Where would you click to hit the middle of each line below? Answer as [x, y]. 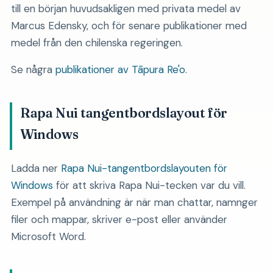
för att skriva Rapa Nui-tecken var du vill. [149, 185]
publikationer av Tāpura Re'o [120, 69]
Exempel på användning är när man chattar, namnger [134, 202]
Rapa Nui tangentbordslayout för [124, 113]
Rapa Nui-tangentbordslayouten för [144, 168]
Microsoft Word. [48, 236]
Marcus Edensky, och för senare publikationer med [129, 25]
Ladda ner [36, 168]
